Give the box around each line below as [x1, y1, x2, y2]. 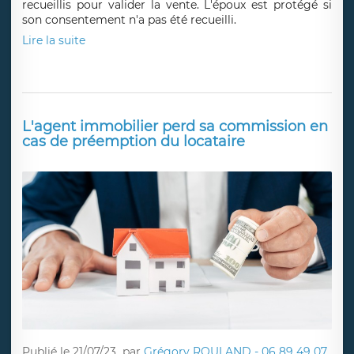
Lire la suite [22, 33, 85, 48]
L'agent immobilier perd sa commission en [22, 117, 328, 135]
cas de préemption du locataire [22, 132, 245, 150]
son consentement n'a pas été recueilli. [22, 13, 236, 28]
